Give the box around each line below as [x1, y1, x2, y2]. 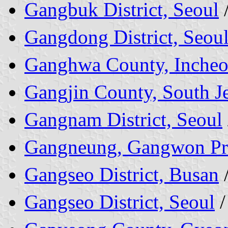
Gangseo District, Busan [24, 163, 219, 185]
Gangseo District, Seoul [24, 190, 215, 213]
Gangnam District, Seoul [24, 108, 222, 130]
